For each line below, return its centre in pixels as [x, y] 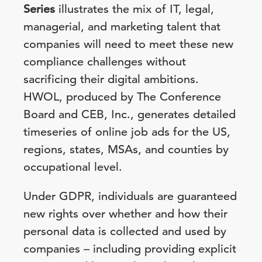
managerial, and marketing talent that [122, 27]
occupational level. [73, 167]
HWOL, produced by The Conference [122, 97]
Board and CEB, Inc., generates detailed [130, 114]
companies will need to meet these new [128, 44]
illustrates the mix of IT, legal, [135, 9]
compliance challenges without [105, 62]
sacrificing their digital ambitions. [111, 79]
